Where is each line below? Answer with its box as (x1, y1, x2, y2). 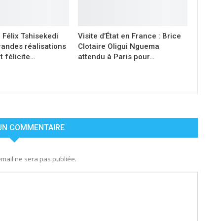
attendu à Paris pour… (78, 52, 155, 61)
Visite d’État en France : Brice (78, 31, 182, 40)
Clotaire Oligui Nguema (78, 41, 160, 51)
